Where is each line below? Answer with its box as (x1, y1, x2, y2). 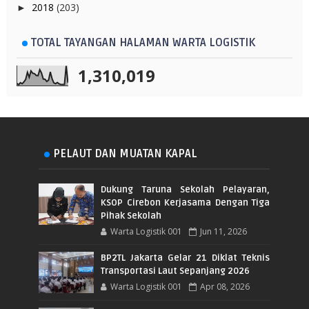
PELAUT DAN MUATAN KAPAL (53, 146, 198, 161)
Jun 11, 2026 (200, 225, 248, 237)
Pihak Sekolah (101, 210, 162, 221)
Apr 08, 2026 (200, 280, 250, 292)
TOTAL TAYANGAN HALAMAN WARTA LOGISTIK (30, 35, 255, 50)
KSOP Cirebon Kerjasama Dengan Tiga (101, 197, 270, 208)
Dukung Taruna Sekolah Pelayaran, (101, 183, 270, 195)
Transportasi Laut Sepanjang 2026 (101, 265, 250, 277)
